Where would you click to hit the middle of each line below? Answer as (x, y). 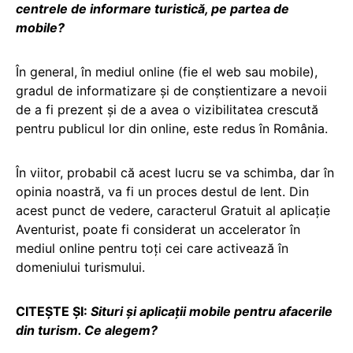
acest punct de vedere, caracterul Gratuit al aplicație (173, 210)
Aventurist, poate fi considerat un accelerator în (158, 229)
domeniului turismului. (80, 267)
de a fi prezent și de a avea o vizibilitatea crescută (167, 109)
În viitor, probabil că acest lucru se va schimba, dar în (175, 172)
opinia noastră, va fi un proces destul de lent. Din (162, 191)
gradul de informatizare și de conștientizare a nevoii (171, 90)
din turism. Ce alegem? (87, 330)
